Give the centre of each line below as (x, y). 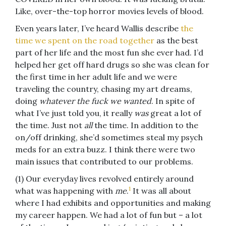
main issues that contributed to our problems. (104, 162)
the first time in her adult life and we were (96, 77)
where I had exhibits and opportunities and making (113, 203)
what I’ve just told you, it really (75, 113)
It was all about (161, 191)
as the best (177, 41)
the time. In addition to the (145, 125)
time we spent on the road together (86, 41)
